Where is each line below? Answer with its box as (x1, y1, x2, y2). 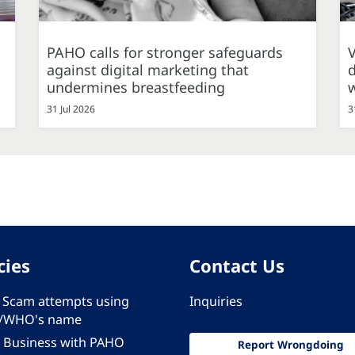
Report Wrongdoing (237, 337, 344, 352)
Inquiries (189, 292, 242, 310)
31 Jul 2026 (47, 101, 95, 116)
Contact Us (189, 253, 284, 277)
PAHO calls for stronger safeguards (47, 42, 283, 62)
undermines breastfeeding (47, 77, 225, 97)
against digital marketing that (47, 59, 249, 79)
